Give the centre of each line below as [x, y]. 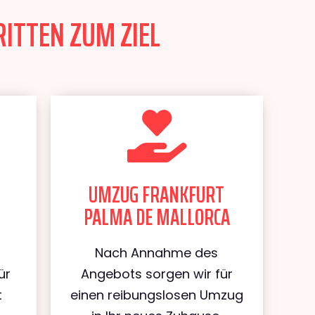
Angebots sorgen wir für [156, 274]
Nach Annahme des [157, 253]
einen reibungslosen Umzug [156, 295]
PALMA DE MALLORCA [156, 217]
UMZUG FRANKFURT [157, 195]
